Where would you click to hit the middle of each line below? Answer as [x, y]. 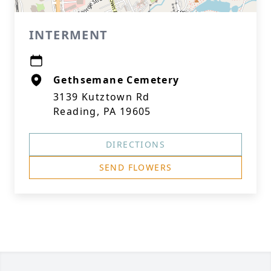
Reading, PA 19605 [102, 111]
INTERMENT [69, 35]
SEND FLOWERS [135, 167]
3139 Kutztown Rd [102, 97]
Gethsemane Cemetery [116, 80]
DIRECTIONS [135, 144]
